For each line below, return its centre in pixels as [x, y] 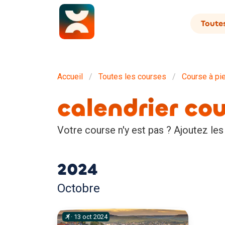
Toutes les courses [132, 77]
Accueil [70, 77]
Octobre [79, 188]
